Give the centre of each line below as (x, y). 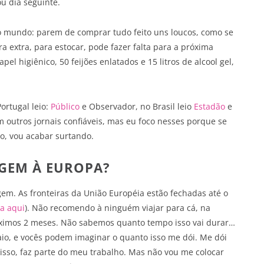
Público (65, 107)
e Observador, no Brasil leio (137, 107)
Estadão (209, 107)
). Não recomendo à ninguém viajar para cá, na (118, 208)
